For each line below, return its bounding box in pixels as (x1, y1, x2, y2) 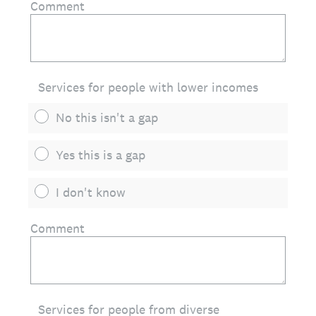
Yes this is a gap (56, 147, 145, 163)
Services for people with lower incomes (38, 79, 258, 95)
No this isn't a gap (56, 109, 158, 126)
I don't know (56, 184, 126, 200)
